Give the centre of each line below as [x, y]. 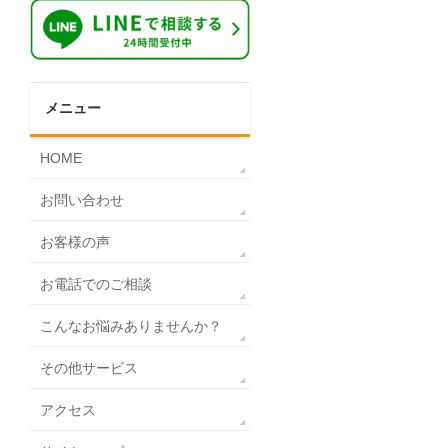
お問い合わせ [82, 200]
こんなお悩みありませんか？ [131, 326]
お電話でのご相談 [96, 284]
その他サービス [89, 368]
